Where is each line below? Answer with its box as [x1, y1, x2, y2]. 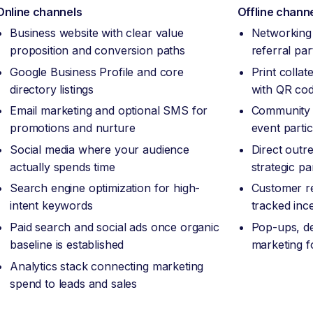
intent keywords [10, 198, 93, 213]
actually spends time [10, 159, 115, 174]
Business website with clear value [10, 26, 184, 41]
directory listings [10, 82, 94, 96]
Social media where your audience [10, 142, 189, 156]
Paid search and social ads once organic [10, 220, 219, 235]
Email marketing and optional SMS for [10, 103, 208, 118]
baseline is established [10, 238, 124, 252]
